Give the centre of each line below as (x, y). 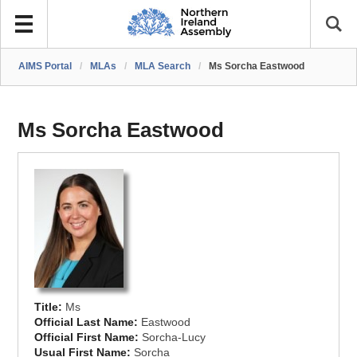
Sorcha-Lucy (174, 337)
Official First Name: (88, 337)
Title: (50, 307)
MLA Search (163, 66)
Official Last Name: (88, 322)
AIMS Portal (45, 66)
